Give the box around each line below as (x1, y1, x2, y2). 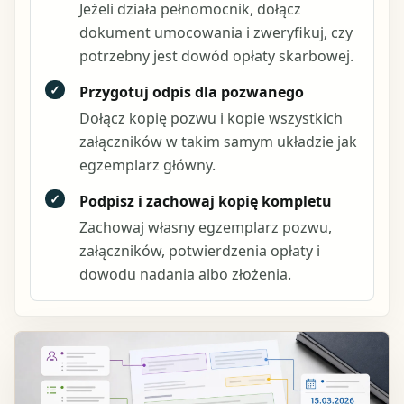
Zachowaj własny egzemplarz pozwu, (78, 216, 332, 237)
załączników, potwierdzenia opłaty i (78, 240, 320, 261)
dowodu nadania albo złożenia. (78, 263, 291, 284)
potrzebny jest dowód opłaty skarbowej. (78, 46, 353, 67)
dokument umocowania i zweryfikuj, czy (78, 23, 353, 43)
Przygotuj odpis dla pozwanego (78, 81, 304, 102)
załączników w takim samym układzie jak (78, 131, 357, 151)
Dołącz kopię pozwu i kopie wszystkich (78, 107, 343, 128)
